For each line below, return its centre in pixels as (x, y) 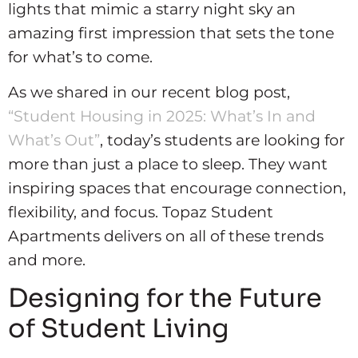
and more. (47, 259)
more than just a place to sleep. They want (168, 163)
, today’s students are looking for (223, 139)
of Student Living (119, 329)
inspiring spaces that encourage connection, (177, 187)
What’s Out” (54, 139)
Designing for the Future (165, 298)
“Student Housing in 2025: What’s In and (162, 115)
